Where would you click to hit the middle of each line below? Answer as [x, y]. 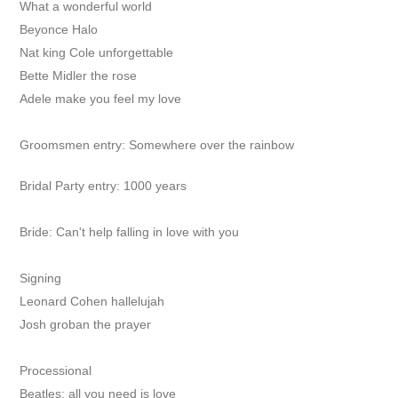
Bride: [36, 232]
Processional [56, 370]
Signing [41, 278]
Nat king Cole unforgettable [97, 52]
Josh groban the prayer [86, 324]
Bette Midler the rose [79, 76]
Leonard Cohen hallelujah [92, 301]
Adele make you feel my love [101, 99]
